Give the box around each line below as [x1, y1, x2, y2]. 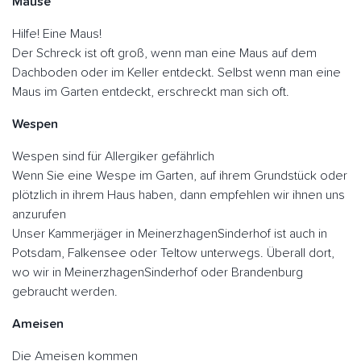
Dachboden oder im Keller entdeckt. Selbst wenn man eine [12, 66, 341, 80]
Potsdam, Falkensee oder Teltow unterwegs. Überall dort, [12, 247, 334, 260]
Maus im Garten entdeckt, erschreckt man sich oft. [12, 85, 289, 99]
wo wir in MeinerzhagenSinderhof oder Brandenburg [12, 266, 303, 280]
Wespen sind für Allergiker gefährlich [12, 150, 214, 164]
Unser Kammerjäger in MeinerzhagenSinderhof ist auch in [12, 227, 327, 241]
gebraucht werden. [12, 285, 118, 299]
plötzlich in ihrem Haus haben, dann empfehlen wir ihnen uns [12, 189, 345, 202]
